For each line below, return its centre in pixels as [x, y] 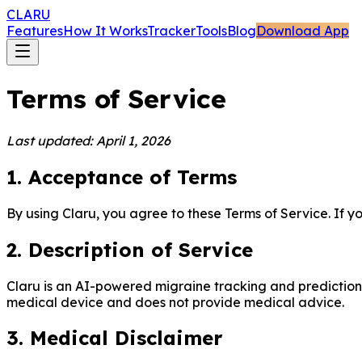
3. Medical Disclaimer [114, 338]
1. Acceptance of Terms [122, 177]
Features [35, 31]
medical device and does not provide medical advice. [175, 302]
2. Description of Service [130, 249]
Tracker [171, 31]
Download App [303, 31]
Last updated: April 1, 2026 [88, 140]
